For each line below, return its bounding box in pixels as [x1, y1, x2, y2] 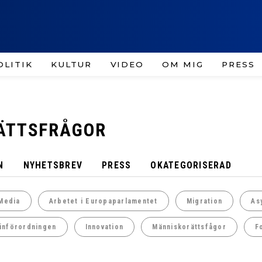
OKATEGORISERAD [150, 159, 232, 171]
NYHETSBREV [23, 159, 83, 171]
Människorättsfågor [152, 223, 226, 232]
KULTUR [50, 59, 92, 69]
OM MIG [162, 59, 204, 69]
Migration [186, 196, 223, 205]
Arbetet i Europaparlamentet [49, 196, 158, 205]
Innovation [85, 223, 124, 232]
